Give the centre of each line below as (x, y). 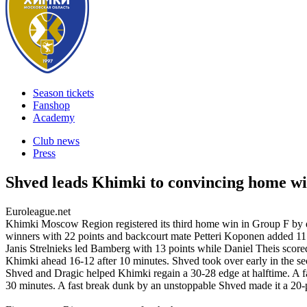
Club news (56, 141)
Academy (54, 118)
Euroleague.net (38, 211)
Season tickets (63, 93)
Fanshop (51, 105)
